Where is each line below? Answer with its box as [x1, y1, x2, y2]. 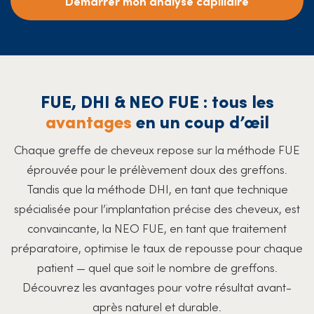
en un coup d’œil [131, 108, 269, 133]
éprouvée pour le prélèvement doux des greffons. [27, 160, 287, 177]
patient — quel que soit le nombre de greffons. [36, 258, 278, 275]
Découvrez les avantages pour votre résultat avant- [22, 278, 292, 295]
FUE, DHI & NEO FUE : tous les [40, 88, 274, 113]
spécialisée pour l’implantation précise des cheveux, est [14, 199, 300, 217]
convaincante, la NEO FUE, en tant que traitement [27, 219, 287, 236]
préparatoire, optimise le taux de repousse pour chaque [11, 238, 303, 256]
